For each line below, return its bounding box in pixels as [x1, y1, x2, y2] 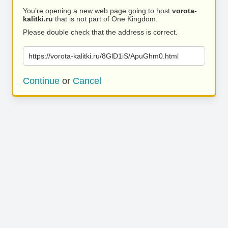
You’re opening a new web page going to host [23, 7, 172, 15]
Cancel [73, 76, 101, 86]
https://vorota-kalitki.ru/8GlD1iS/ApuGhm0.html [28, 52, 179, 60]
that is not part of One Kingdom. [53, 15, 158, 23]
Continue [23, 76, 60, 86]
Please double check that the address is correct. [23, 28, 178, 36]
